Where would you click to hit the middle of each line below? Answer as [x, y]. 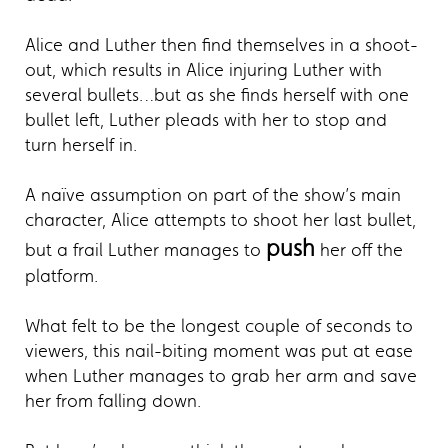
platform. [61, 276]
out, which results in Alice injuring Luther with [203, 70]
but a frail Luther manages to [145, 250]
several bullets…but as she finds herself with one [217, 95]
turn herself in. [81, 145]
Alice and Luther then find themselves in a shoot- [221, 45]
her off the [359, 250]
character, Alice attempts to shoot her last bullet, [220, 220]
